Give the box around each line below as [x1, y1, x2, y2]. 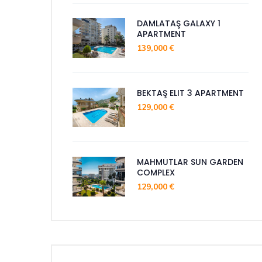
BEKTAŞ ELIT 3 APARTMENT [137, 87, 244, 99]
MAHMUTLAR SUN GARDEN [137, 156, 243, 168]
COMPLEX [137, 167, 175, 178]
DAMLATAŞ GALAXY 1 [137, 18, 220, 29]
